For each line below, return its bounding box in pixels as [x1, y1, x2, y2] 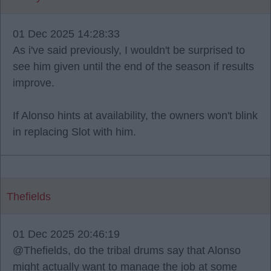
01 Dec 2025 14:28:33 [13, 28, 120, 40]
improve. [13, 77, 54, 89]
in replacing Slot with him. [13, 126, 136, 138]
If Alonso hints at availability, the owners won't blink [13, 109, 258, 122]
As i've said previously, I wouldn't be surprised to [13, 44, 245, 56]
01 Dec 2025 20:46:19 [13, 228, 120, 240]
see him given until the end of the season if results [13, 60, 254, 73]
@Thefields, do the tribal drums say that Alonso [13, 244, 241, 256]
